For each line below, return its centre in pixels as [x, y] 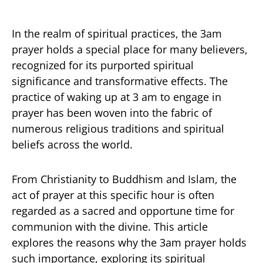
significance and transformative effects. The [120, 81]
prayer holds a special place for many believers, [130, 49]
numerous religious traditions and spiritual [118, 128]
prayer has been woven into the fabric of [112, 112]
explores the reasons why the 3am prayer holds [129, 242]
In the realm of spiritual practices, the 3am [117, 33]
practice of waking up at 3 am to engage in [117, 97]
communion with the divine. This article [110, 226]
